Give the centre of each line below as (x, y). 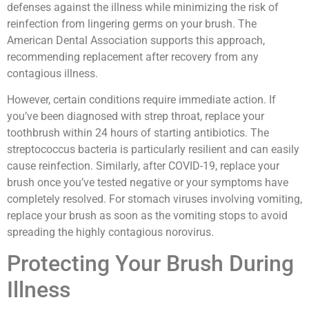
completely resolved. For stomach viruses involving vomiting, (154, 199)
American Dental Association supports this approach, (136, 40)
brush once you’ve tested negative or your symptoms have (148, 183)
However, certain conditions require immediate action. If (141, 100)
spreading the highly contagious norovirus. (110, 232)
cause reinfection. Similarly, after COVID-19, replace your (143, 166)
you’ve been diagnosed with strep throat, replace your (136, 117)
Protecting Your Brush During (150, 264)
